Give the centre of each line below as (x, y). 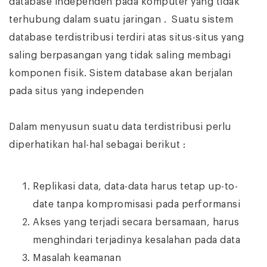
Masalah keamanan (77, 258)
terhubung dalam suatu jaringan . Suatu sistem (121, 20)
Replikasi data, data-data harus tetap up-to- (135, 187)
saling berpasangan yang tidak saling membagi (120, 55)
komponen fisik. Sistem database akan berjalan (121, 73)
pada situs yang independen (76, 91)
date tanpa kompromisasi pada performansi (136, 204)
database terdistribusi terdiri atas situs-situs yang (126, 38)
